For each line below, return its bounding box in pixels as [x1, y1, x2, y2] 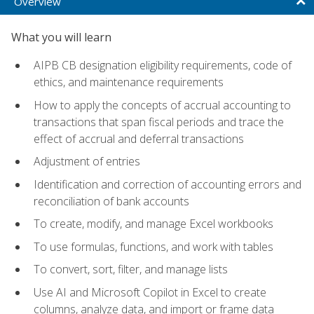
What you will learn [11, 29, 111, 45]
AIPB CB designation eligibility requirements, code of [34, 57, 292, 73]
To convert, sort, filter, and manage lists [34, 261, 228, 278]
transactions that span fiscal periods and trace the [34, 114, 284, 130]
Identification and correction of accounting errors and [34, 176, 301, 192]
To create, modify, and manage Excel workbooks [34, 216, 273, 232]
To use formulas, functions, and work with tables [34, 238, 273, 254]
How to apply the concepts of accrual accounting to [34, 97, 291, 113]
